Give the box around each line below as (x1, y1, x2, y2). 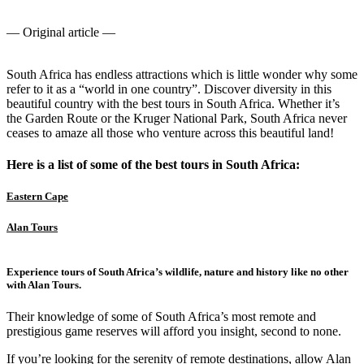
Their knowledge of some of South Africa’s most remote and (6, 309, 316, 323)
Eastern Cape (6, 190, 68, 203)
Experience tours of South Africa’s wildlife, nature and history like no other (6, 265, 349, 278)
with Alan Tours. (6, 278, 81, 291)
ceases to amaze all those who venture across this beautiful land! (6, 125, 334, 140)
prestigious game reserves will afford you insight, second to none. (6, 323, 341, 338)
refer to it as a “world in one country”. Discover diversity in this (6, 81, 331, 96)
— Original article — (6, 24, 115, 39)
